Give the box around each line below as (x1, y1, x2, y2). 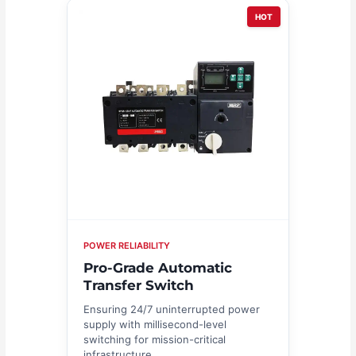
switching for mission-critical (83, 332, 226, 346)
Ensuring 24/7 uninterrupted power (83, 302, 260, 315)
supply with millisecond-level (83, 317, 226, 331)
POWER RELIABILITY (83, 239, 170, 251)
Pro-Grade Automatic (83, 259, 232, 276)
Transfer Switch (83, 277, 194, 293)
